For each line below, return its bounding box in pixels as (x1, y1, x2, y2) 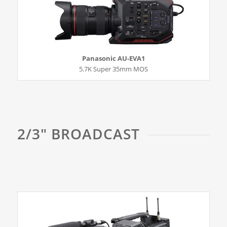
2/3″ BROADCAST (17, 124, 140, 143)
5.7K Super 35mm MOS (79, 64, 148, 73)
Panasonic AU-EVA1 (82, 53, 145, 63)
